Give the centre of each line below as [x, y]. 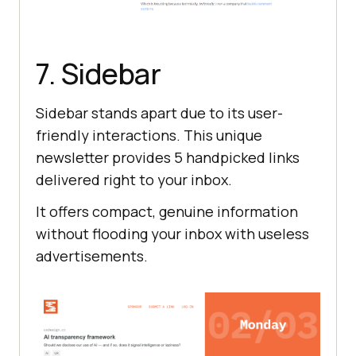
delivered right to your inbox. [134, 179]
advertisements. [92, 255]
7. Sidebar [98, 73]
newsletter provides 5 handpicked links [168, 157]
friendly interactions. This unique [149, 135]
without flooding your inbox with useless [172, 233]
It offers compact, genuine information [167, 211]
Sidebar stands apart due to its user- [159, 112]
